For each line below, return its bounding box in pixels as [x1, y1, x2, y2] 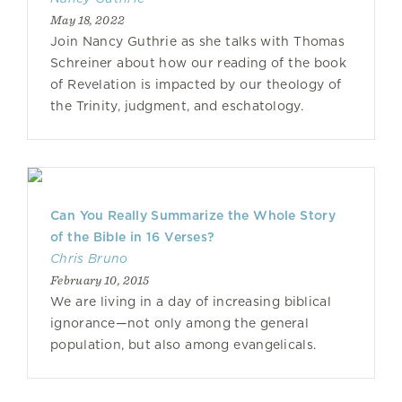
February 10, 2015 [50, 273, 150, 287]
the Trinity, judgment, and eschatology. [50, 99, 303, 113]
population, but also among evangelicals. [50, 337, 317, 352]
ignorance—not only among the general [50, 316, 310, 330]
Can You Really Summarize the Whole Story [50, 208, 336, 223]
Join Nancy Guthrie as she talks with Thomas [50, 34, 345, 48]
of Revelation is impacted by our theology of [50, 77, 342, 92]
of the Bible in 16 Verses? [50, 230, 215, 244]
